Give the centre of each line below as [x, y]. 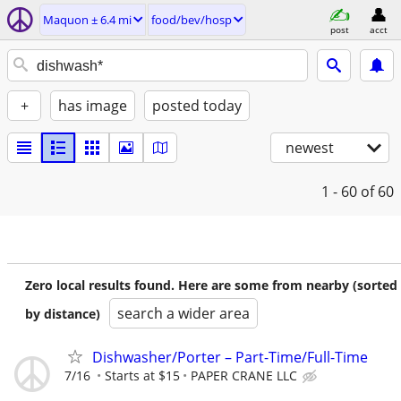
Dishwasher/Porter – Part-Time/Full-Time [230, 357]
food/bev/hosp [192, 20]
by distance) [63, 314]
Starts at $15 [142, 375]
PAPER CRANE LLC [244, 375]
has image [93, 106]
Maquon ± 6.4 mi [87, 20]
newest [310, 148]
